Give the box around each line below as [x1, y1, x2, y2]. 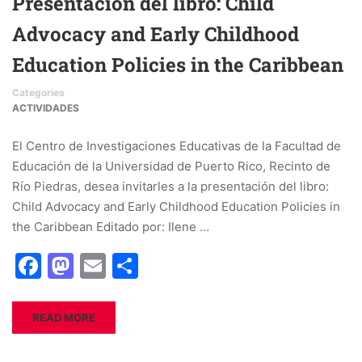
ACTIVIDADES [12, 102, 79, 114]
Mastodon [74, 250, 196, 281]
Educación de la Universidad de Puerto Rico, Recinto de [12, 158, 330, 174]
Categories [12, 86, 65, 99]
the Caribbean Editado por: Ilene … [12, 219, 209, 234]
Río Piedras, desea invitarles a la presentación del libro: [12, 179, 329, 194]
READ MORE [32, 311, 95, 324]
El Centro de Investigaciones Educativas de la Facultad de [12, 138, 341, 154]
